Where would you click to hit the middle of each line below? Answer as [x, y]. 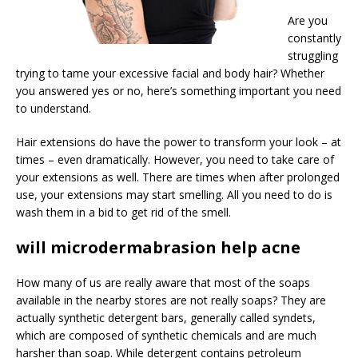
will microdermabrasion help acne [158, 247]
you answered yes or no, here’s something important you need [179, 91]
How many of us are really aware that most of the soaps [163, 282]
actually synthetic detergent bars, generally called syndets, [166, 318]
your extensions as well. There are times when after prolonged [178, 177]
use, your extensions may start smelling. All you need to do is [174, 195]
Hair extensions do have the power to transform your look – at [179, 142]
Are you [308, 20]
